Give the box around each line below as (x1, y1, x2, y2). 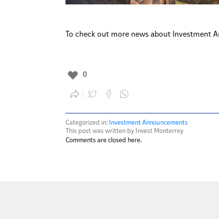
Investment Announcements (109, 120, 188, 126)
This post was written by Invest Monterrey (66, 128, 184, 134)
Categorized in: (66, 120, 109, 126)
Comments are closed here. (66, 137, 142, 144)
